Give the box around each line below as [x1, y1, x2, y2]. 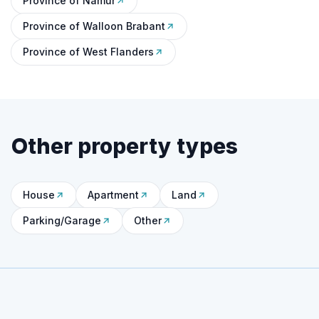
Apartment [88, 189, 139, 201]
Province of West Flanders [23, 46, 154, 58]
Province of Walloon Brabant [23, 20, 165, 32]
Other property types [11, 133, 238, 159]
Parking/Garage [23, 214, 101, 226]
